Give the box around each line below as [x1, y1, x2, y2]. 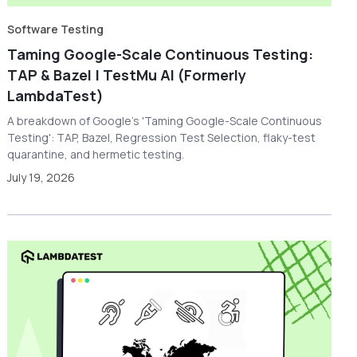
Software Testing [7, 21, 104, 37]
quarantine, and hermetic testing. [7, 146, 185, 162]
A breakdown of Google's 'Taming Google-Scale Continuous [7, 112, 323, 128]
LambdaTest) [7, 85, 104, 105]
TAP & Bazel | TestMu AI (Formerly [7, 65, 247, 84]
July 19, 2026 [7, 169, 76, 185]
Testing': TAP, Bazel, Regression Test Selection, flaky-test [7, 129, 316, 145]
